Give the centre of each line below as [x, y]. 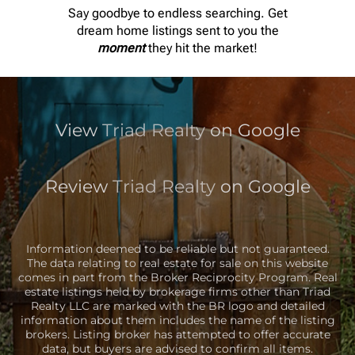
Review [78, 186]
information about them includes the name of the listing [177, 320]
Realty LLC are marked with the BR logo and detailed [177, 305]
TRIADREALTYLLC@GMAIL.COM [164, 63]
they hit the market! [201, 48]
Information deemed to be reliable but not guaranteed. [177, 248]
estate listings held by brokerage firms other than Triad [177, 291]
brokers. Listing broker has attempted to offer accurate [177, 334]
